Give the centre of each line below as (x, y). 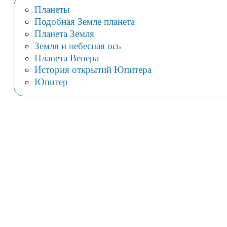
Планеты (52, 9)
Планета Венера (66, 58)
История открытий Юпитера (93, 70)
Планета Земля (64, 33)
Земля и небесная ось (78, 46)
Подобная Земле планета (84, 21)
